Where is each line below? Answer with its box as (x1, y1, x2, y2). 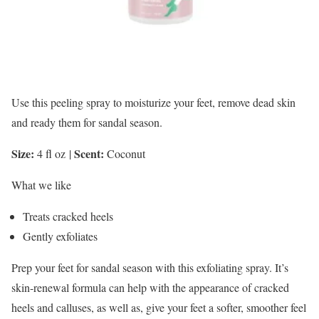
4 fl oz (37, 145, 66, 161)
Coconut (107, 145, 145, 161)
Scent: (74, 145, 104, 162)
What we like (11, 177, 71, 192)
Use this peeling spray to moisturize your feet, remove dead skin (11, 94, 296, 110)
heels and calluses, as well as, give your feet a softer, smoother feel (11, 299, 306, 315)
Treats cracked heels (23, 208, 113, 224)
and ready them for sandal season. (11, 114, 162, 130)
